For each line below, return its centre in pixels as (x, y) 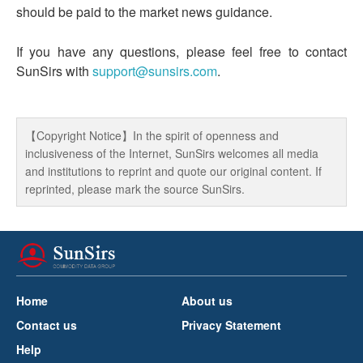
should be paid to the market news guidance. (144, 12)
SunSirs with (54, 71)
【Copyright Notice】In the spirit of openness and (152, 136)
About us (207, 301)
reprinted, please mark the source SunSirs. (135, 189)
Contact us (47, 325)
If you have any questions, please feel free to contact (181, 52)
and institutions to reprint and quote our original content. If (173, 171)
